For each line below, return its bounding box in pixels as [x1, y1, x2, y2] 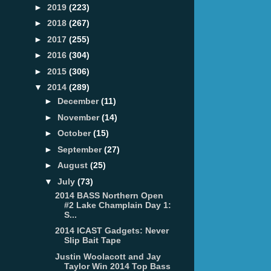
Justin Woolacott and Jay [54, 251, 161, 261]
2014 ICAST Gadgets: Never [54, 226, 169, 236]
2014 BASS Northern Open [54, 190, 163, 200]
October [57, 128, 93, 139]
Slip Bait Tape [64, 235, 121, 246]
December [57, 96, 101, 106]
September [57, 144, 104, 154]
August [57, 160, 90, 171]
